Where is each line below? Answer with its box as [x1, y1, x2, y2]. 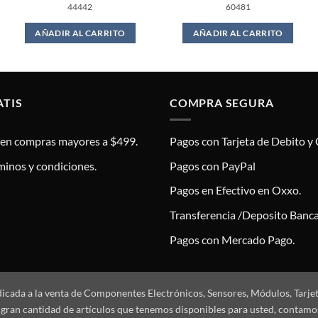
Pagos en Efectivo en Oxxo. [170, 183, 301, 197]
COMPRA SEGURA [170, 95, 274, 109]
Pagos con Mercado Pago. [170, 232, 295, 246]
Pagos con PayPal [170, 158, 256, 172]
